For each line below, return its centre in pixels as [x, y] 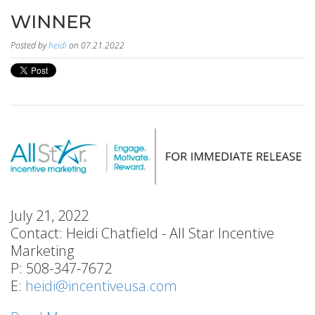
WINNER [51, 22]
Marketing [42, 251]
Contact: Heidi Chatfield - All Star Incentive [142, 233]
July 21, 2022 [50, 216]
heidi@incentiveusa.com [101, 286]
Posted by [30, 45]
